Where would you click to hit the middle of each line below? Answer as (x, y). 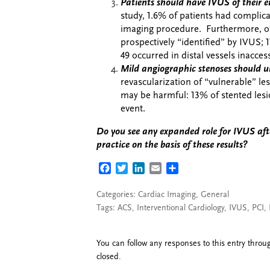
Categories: (117, 195)
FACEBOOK (135, 169)
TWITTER (147, 169)
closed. (109, 257)
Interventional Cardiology (181, 208)
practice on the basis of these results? (172, 145)
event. (133, 109)
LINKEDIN (166, 169)
